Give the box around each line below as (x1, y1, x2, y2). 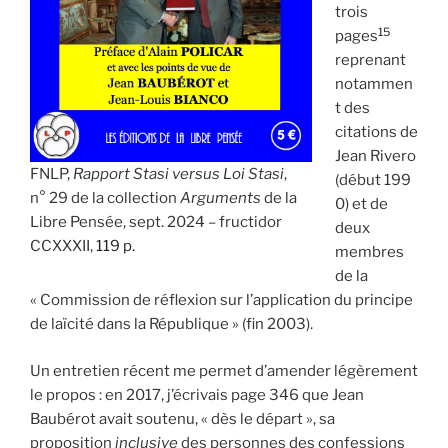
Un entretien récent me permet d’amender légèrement (30, 361, 418, 380)
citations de (334, 123, 418, 142)
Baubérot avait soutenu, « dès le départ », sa (30, 409, 335, 428)
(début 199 (334, 171, 411, 190)
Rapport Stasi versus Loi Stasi (70, 165, 284, 184)
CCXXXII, (30, 237, 96, 256)
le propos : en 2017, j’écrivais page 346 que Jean (30, 385, 364, 404)
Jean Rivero (334, 147, 416, 166)
